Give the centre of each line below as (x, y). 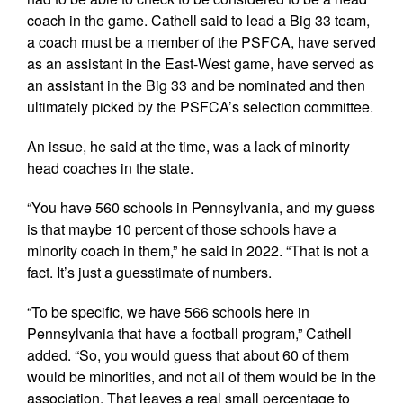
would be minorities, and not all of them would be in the (201, 376)
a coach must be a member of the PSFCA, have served (201, 41)
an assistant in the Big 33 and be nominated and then (196, 85)
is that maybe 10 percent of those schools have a (182, 228)
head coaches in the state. (110, 167)
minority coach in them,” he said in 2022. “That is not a (198, 250)
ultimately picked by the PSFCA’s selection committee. (200, 106)
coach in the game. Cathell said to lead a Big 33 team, (198, 20)
